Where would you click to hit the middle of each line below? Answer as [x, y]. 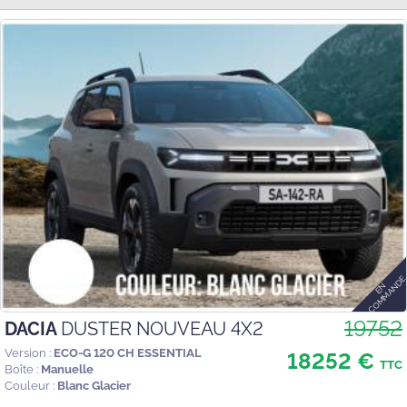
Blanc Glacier [94, 385]
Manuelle [67, 369]
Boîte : [21, 369]
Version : [28, 352]
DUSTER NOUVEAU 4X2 [162, 328]
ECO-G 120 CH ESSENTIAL [128, 352]
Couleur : [30, 385]
